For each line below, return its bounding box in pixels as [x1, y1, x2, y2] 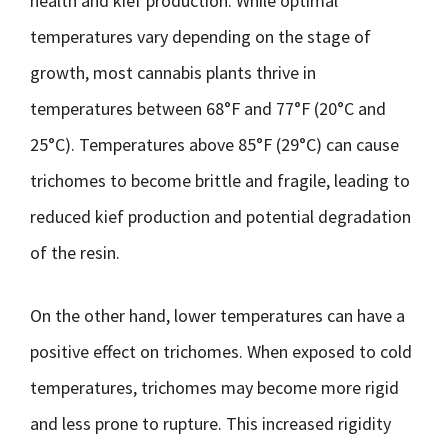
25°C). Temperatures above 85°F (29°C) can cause [30, 133, 399, 156]
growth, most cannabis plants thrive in [30, 61, 316, 84]
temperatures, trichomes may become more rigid [30, 376, 399, 399]
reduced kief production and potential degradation [30, 205, 411, 228]
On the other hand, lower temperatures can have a [30, 304, 405, 327]
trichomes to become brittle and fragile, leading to [30, 169, 410, 192]
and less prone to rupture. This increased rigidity [30, 412, 391, 435]
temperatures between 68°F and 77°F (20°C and [30, 97, 386, 120]
